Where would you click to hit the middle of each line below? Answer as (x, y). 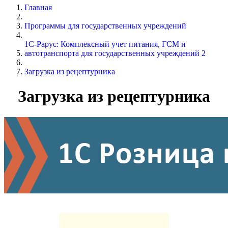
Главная (38, 7)
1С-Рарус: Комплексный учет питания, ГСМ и (105, 44)
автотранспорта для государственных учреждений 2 (115, 53)
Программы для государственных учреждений (105, 25)
